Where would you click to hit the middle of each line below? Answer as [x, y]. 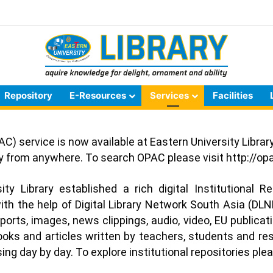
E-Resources [98, 95]
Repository [28, 95]
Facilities [233, 95]
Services [169, 95]
